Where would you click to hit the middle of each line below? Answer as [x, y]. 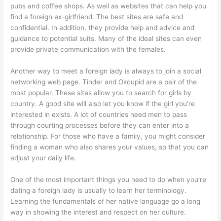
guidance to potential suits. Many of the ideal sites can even [106, 39]
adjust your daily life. [43, 158]
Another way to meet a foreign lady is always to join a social [106, 71]
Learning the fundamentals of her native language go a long [106, 201]
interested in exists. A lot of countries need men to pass [99, 114]
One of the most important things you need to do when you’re [109, 179]
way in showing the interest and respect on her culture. [98, 212]
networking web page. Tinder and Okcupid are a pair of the [104, 82]
